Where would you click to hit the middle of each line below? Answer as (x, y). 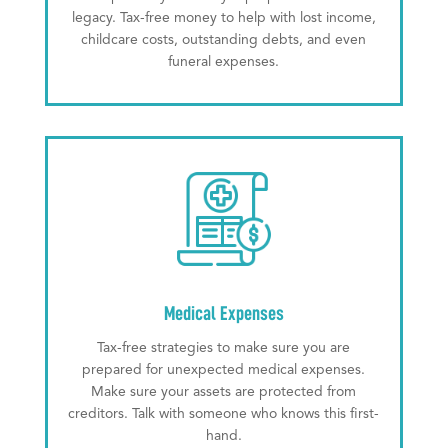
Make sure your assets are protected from (224, 392)
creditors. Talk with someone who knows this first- (224, 414)
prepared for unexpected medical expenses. (224, 370)
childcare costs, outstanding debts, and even (224, 40)
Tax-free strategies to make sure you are (224, 348)
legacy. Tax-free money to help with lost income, (223, 18)
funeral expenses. (224, 62)
